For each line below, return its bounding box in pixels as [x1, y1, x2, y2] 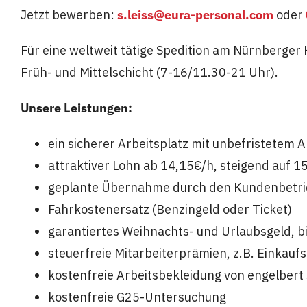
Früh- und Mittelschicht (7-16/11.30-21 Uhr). [20, 64, 278, 80]
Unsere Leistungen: [20, 99, 132, 116]
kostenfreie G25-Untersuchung [47, 288, 226, 305]
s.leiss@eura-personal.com [116, 6, 273, 23]
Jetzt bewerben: [20, 6, 114, 23]
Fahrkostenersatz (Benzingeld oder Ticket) [47, 201, 292, 217]
